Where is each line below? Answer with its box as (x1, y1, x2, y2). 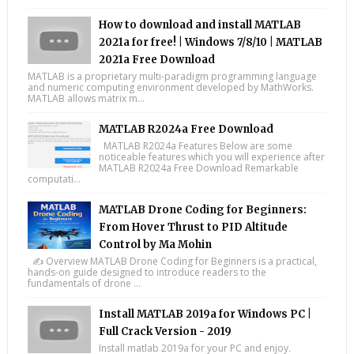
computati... (27, 172, 81, 186)
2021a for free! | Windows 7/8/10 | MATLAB (98, 36, 322, 49)
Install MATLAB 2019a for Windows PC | (98, 307, 311, 321)
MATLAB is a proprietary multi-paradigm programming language (27, 70, 317, 83)
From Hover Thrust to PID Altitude (98, 220, 288, 234)
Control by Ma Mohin (98, 238, 212, 251)
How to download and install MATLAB (98, 18, 301, 32)
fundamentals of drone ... (27, 277, 141, 290)
